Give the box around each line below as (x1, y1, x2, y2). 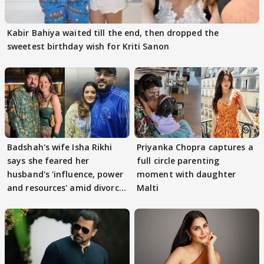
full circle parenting (137, 154, 220, 166)
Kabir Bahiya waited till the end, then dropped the (7, 27, 219, 39)
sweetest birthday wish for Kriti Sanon (7, 41, 169, 52)
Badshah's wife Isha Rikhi (7, 141, 113, 153)
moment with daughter (137, 168, 236, 180)
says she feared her (7, 154, 89, 166)
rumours (7, 195, 43, 207)
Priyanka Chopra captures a (137, 141, 253, 153)
